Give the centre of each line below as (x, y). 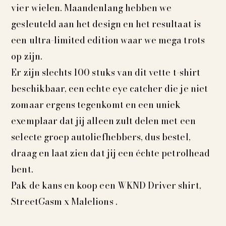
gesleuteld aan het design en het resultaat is (106, 24)
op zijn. (27, 56)
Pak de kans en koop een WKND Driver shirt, (106, 186)
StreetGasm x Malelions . (64, 202)
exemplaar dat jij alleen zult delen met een (103, 121)
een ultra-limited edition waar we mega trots (108, 40)
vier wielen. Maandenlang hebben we (92, 8)
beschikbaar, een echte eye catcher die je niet (109, 89)
